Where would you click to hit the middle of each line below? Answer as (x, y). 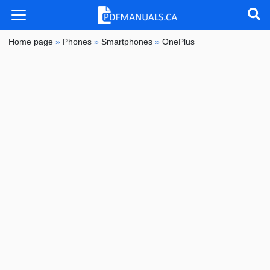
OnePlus (179, 42)
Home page (31, 42)
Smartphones (127, 42)
